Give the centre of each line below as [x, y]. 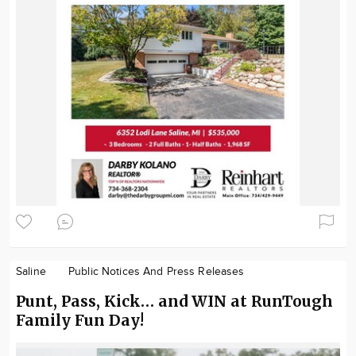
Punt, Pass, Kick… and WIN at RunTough [174, 301]
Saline [31, 271]
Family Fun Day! [80, 320]
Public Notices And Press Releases [156, 271]
